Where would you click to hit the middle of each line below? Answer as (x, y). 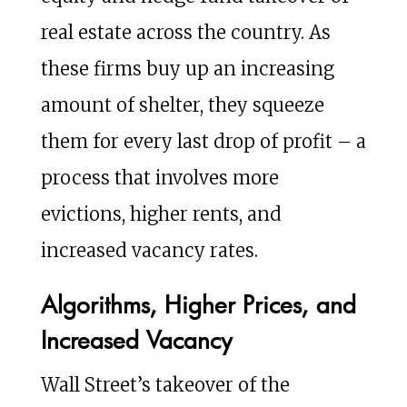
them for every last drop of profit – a (203, 141)
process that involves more (159, 177)
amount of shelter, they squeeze (182, 104)
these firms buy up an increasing (187, 68)
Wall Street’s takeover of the (165, 384)
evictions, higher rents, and (161, 213)
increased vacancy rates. (149, 250)
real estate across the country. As (185, 32)
